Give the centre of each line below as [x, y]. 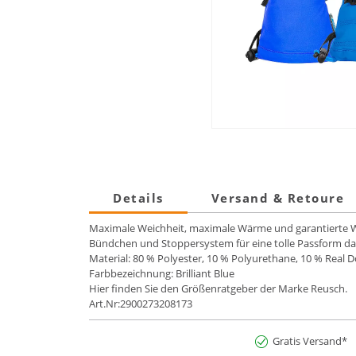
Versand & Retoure [277, 198]
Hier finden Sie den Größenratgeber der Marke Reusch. [218, 289]
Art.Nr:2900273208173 [141, 304]
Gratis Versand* [310, 341]
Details [138, 198]
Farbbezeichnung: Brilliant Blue [162, 274]
